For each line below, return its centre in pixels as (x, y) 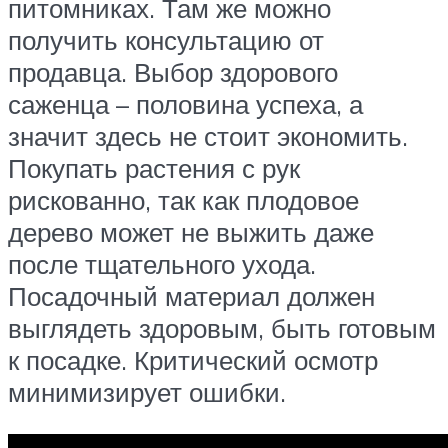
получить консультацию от (166, 40)
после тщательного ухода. (162, 264)
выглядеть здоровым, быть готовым (222, 328)
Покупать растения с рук (154, 168)
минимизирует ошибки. (147, 392)
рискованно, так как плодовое (183, 200)
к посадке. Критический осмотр (193, 360)
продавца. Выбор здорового (173, 72)
